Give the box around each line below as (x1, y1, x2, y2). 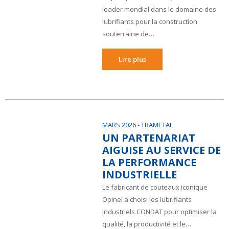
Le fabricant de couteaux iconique (102, 182, 208, 192)
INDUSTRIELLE (102, 168, 177, 181)
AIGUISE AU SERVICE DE (102, 143, 221, 157)
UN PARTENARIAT (102, 131, 195, 145)
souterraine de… (102, 29, 154, 38)
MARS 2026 (102, 120, 138, 129)
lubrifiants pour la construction (102, 17, 197, 26)
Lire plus (119, 55, 146, 64)
